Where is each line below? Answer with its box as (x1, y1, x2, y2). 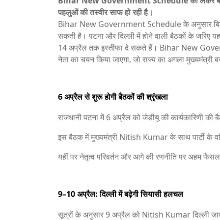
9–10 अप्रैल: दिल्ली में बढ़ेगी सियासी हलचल (58, 189, 183, 199)
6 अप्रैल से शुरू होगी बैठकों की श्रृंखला (58, 91, 168, 102)
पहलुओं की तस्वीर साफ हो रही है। (58, 7, 153, 18)
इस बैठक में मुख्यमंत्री (58, 132, 119, 142)
